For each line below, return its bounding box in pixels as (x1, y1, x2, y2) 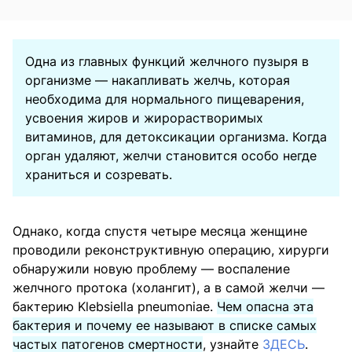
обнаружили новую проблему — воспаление (13, 260, 290, 277)
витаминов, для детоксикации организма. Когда (25, 128, 327, 145)
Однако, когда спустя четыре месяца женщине (13, 222, 307, 239)
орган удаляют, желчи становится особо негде (25, 147, 317, 163)
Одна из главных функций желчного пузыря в (25, 53, 309, 69)
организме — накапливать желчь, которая (25, 71, 290, 88)
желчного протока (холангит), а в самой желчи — (13, 279, 324, 295)
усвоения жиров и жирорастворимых (25, 109, 263, 126)
